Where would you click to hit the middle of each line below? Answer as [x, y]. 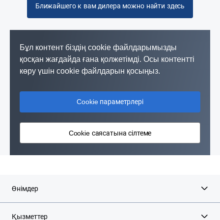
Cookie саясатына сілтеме [110, 133]
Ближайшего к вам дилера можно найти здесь [110, 6]
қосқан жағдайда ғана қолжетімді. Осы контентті [107, 59]
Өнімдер [25, 189]
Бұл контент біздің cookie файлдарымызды [98, 48]
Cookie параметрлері [110, 102]
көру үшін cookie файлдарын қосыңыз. [90, 71]
